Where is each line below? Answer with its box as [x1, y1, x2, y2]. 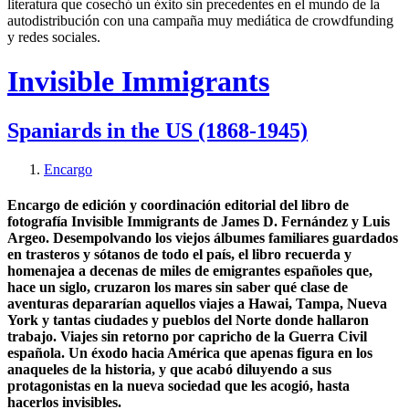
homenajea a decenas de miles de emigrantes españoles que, [7, 263, 372, 279]
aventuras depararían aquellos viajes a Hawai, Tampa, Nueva [7, 296, 387, 312]
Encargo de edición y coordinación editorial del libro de [7, 197, 349, 214]
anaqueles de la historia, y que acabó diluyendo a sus [7, 362, 331, 378]
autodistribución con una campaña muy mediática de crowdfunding [7, 13, 393, 28]
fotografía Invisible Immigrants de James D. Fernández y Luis [7, 214, 390, 230]
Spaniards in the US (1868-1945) [7, 118, 308, 142]
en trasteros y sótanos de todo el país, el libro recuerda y [7, 246, 351, 263]
